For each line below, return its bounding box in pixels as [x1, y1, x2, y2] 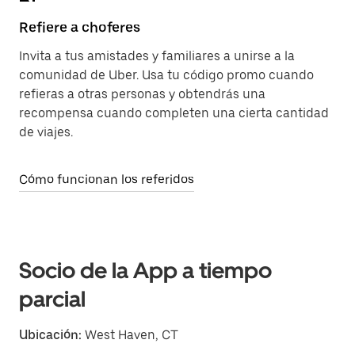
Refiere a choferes [19, 19, 140, 36]
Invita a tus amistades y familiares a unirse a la [19, 48, 295, 63]
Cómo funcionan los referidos [19, 172, 194, 187]
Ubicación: [19, 327, 82, 342]
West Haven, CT [82, 327, 178, 342]
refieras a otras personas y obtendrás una [19, 86, 265, 101]
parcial [19, 285, 86, 312]
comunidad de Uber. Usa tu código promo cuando [19, 67, 314, 82]
